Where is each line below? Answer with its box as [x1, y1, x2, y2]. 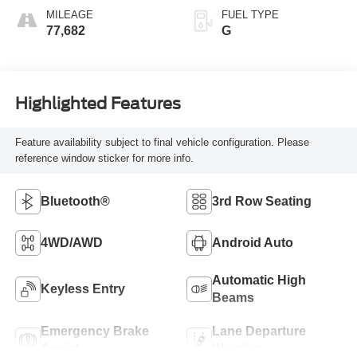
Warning [212, 341, 262, 355]
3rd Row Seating [212, 194, 312, 208]
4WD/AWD [40, 235, 103, 249]
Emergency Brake [40, 324, 149, 338]
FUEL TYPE [222, 8, 279, 21]
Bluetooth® [40, 194, 110, 208]
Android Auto [212, 235, 293, 249]
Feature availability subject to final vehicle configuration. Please [14, 136, 309, 149]
